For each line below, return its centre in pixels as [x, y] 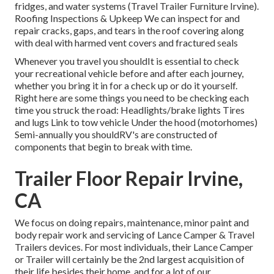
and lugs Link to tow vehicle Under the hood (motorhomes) [136, 122]
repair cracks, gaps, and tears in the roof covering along [129, 31]
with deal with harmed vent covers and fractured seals [126, 43]
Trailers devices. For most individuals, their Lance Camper [134, 247]
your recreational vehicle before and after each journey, [129, 73]
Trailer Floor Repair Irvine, [129, 179]
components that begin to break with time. [103, 147]
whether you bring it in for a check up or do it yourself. [126, 86]
